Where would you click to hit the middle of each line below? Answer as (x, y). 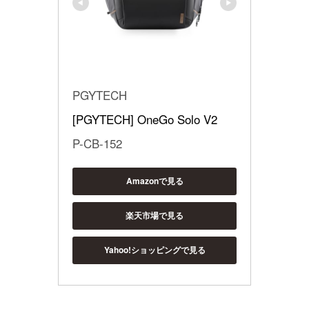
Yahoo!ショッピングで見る (154, 250)
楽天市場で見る (154, 216)
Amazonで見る (154, 181)
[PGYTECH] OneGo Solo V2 (145, 119)
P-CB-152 (97, 143)
